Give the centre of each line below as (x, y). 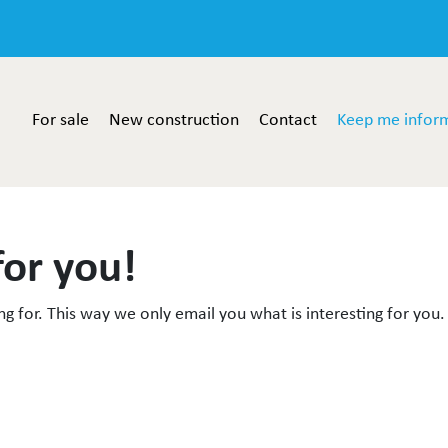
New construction (174, 119)
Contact (288, 119)
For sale (60, 119)
